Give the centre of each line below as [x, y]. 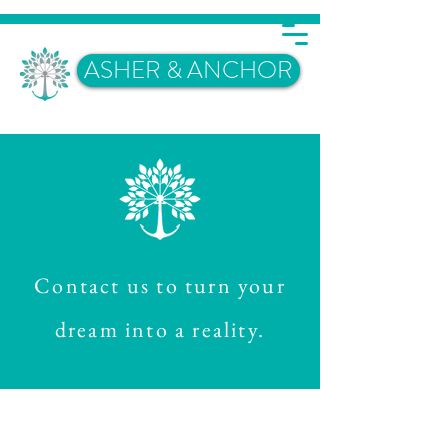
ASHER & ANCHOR [188, 70]
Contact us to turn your [160, 285]
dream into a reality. [160, 329]
